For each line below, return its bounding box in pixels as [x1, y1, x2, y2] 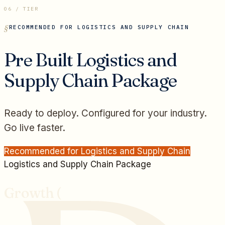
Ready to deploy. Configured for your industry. [4, 107, 207, 119]
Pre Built [4, 47, 76, 71]
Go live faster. [4, 122, 65, 134]
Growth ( [4, 184, 61, 202]
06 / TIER [4, 5, 39, 12]
